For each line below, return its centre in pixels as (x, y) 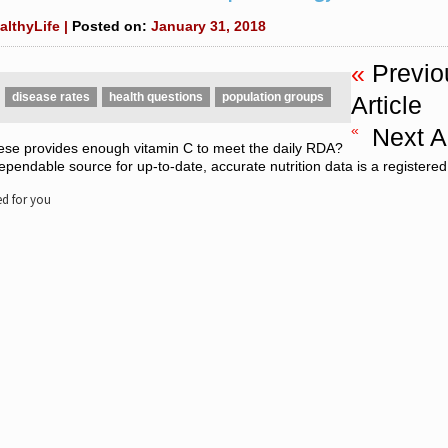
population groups (273, 97)
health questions (156, 97)
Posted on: (111, 26)
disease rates (51, 97)
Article (386, 105)
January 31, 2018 (208, 26)
